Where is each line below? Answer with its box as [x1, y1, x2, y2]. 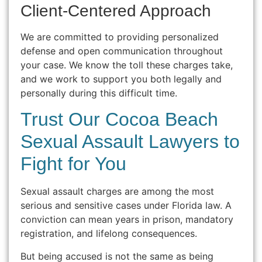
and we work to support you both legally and [20, 73, 222, 85]
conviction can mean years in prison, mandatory [20, 213, 233, 226]
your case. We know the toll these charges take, [20, 59, 233, 71]
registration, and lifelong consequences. [20, 227, 197, 240]
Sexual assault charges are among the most [20, 185, 214, 198]
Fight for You [20, 153, 126, 175]
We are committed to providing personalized [20, 31, 219, 43]
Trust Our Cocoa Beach [20, 109, 218, 130]
